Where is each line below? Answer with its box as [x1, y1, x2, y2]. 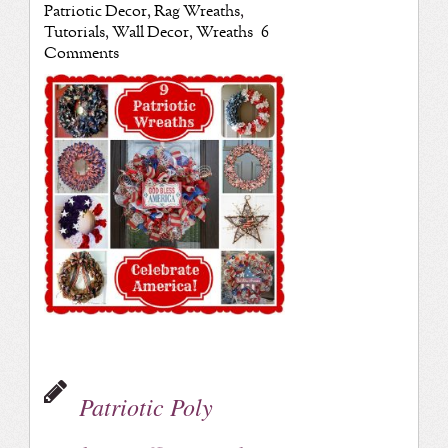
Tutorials [43, 20, 105, 44]
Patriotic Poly [78, 390, 213, 423]
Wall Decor [111, 20, 189, 44]
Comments [43, 41, 119, 65]
